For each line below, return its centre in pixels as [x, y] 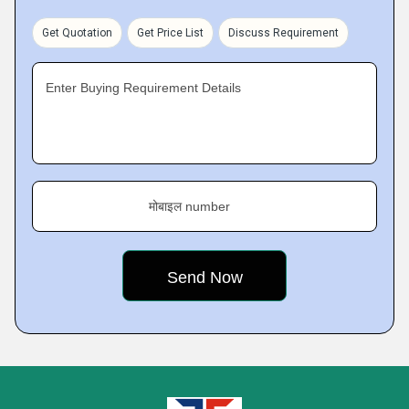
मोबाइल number [189, 206]
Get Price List [170, 33]
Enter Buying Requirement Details [143, 88]
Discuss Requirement [283, 33]
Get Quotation [77, 33]
